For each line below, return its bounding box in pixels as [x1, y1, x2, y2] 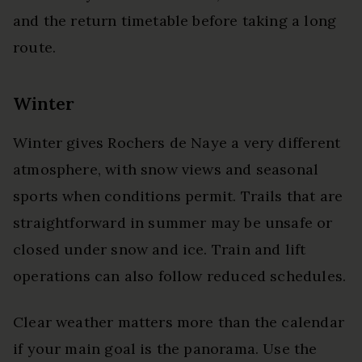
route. [13, 38, 57, 57]
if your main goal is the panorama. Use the [13, 339, 318, 359]
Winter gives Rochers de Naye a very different [13, 133, 341, 153]
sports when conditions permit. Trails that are [13, 187, 343, 206]
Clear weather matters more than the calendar [13, 313, 344, 332]
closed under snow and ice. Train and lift [13, 240, 306, 259]
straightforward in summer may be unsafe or [13, 213, 333, 233]
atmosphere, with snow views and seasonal [13, 160, 319, 179]
